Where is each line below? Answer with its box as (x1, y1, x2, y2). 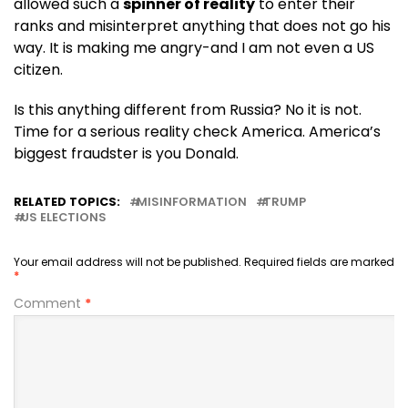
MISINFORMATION (137, 193, 247, 209)
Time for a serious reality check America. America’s (14, 120, 381, 142)
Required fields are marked (244, 253, 394, 270)
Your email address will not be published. (14, 253, 241, 270)
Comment (14, 293, 85, 312)
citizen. (14, 58, 63, 80)
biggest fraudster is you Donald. (14, 142, 239, 164)
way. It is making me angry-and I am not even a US (14, 36, 374, 58)
